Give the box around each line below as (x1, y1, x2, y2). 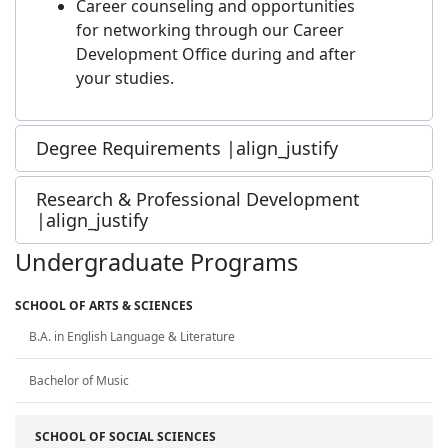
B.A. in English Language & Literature (29, 328, 235, 346)
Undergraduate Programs (15, 246, 298, 279)
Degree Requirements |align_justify (36, 136, 338, 161)
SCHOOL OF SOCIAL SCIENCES (35, 428, 216, 446)
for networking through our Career (76, 19, 344, 42)
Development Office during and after (76, 43, 356, 66)
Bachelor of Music (29, 372, 129, 390)
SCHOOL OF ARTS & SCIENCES (15, 297, 193, 315)
